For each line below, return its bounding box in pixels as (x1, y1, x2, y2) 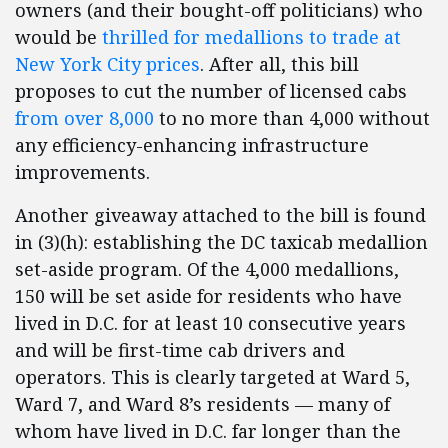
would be (15, 25, 102, 49)
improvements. (15, 160, 150, 184)
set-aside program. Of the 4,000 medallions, (15, 257, 399, 281)
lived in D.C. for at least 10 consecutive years (15, 311, 406, 335)
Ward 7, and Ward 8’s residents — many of (15, 392, 390, 416)
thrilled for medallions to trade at (102, 25, 401, 49)
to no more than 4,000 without (154, 106, 430, 130)
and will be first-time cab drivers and (15, 338, 345, 362)
